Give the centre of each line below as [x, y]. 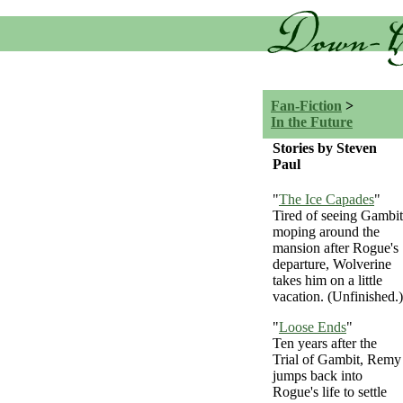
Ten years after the [325, 344]
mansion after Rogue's [336, 248]
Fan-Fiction [306, 106]
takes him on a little [327, 281]
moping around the [326, 232]
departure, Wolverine [332, 264]
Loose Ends [313, 327]
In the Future [312, 122]
